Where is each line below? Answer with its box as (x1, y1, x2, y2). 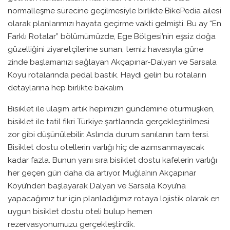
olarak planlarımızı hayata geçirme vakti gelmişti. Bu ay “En (8, 18, 221, 29)
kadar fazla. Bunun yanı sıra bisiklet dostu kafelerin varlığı (8, 155, 217, 165)
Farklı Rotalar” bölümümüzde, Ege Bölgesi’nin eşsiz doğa (8, 31, 216, 42)
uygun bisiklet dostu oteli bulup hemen (8, 206, 152, 216)
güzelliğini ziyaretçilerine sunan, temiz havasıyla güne (8, 44, 203, 54)
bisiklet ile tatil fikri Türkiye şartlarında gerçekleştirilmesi (8, 116, 209, 126)
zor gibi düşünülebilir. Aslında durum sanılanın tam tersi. (8, 129, 209, 139)
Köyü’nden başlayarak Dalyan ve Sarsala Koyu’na (8, 180, 186, 190)
